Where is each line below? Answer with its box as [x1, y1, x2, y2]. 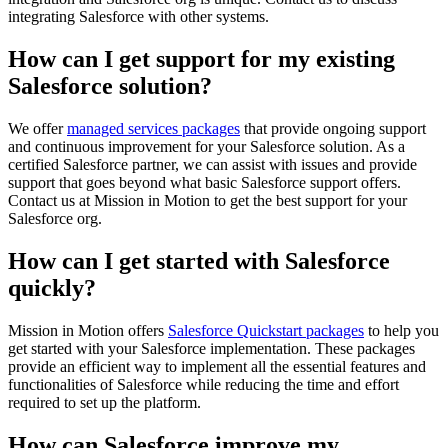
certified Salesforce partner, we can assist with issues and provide [8, 156, 417, 174]
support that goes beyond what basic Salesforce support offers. [8, 174, 401, 192]
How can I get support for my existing [8, 46, 395, 73]
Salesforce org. [8, 210, 102, 228]
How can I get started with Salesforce [8, 248, 390, 275]
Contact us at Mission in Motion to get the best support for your [8, 192, 407, 210]
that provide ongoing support [240, 120, 426, 138]
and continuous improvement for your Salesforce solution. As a [8, 138, 405, 156]
